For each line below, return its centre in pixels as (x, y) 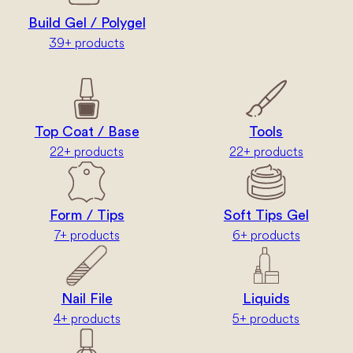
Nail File (87, 298)
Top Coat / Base (87, 131)
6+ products (266, 234)
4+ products (87, 318)
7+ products (87, 234)
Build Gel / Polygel (87, 22)
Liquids (266, 298)
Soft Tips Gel (266, 215)
